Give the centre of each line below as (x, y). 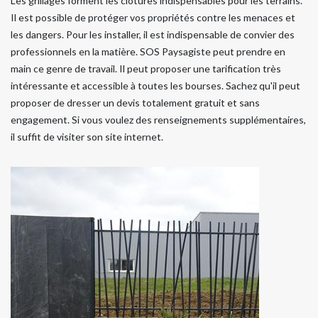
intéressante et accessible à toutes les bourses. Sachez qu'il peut (155, 85)
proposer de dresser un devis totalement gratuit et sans (135, 102)
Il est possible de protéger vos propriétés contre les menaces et (153, 17)
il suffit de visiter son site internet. (87, 136)
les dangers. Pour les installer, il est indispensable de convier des (153, 34)
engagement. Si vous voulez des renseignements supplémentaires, (158, 119)
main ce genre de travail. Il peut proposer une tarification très (146, 68)
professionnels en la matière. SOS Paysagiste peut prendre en (148, 51)
